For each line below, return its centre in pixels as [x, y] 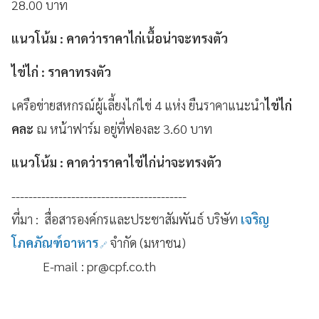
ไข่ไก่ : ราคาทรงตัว [63, 71]
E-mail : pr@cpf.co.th [84, 266]
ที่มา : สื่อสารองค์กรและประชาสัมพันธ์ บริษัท [125, 219]
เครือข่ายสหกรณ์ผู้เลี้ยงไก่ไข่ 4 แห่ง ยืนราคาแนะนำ [138, 105]
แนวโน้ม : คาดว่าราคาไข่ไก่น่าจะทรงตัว [116, 162]
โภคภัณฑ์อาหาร [56, 242]
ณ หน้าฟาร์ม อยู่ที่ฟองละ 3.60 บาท [124, 128]
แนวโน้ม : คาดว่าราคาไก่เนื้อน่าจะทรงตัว [120, 38]
